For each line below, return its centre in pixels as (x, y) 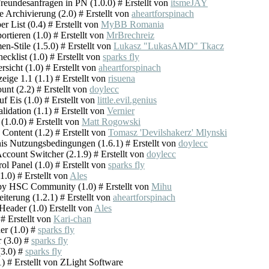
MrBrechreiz (130, 35)
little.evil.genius (127, 100)
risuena (122, 78)
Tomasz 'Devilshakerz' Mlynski (168, 132)
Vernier (121, 111)
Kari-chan (72, 219)
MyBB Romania (132, 24)
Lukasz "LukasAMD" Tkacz (169, 46)
